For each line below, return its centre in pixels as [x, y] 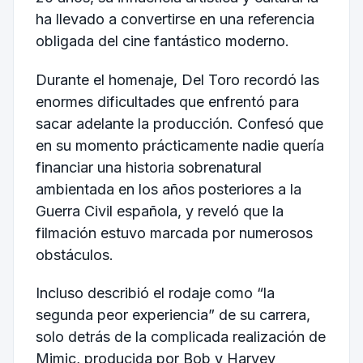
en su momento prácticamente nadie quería [179, 145]
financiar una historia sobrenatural [148, 167]
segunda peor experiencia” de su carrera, [173, 315]
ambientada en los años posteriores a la [168, 189]
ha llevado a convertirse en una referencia [175, 19]
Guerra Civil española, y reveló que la [159, 211]
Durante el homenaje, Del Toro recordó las [177, 79]
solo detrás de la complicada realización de [180, 337]
